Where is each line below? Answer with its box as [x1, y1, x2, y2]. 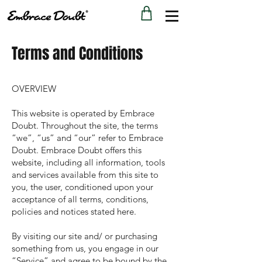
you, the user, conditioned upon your [12, 181, 153, 192]
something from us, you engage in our [12, 243, 158, 254]
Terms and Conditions [12, 42, 143, 65]
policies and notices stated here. [12, 206, 136, 217]
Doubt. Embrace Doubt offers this [12, 144, 142, 156]
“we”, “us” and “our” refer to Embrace [12, 132, 163, 143]
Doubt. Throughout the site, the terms [12, 120, 158, 131]
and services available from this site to [12, 169, 158, 180]
